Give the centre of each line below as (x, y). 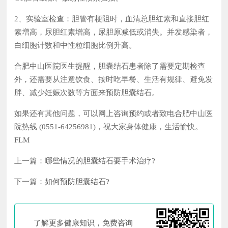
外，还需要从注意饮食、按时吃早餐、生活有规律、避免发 (114, 80)
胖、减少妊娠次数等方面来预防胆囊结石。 (87, 93)
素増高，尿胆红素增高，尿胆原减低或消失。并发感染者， (114, 32)
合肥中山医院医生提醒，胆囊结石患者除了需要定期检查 (110, 66)
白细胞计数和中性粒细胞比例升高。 (76, 46)
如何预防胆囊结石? (77, 182)
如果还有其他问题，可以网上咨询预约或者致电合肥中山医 (114, 114)
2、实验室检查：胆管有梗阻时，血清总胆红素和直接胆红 (112, 19)
